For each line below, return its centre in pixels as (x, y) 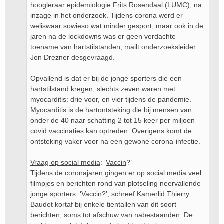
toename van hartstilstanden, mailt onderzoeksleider (113, 47)
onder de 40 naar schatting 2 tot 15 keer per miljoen (113, 120)
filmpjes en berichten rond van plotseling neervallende (116, 183)
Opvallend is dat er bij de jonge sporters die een (106, 78)
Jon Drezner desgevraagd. (73, 57)
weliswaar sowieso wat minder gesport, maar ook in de (117, 26)
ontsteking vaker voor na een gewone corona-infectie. (115, 141)
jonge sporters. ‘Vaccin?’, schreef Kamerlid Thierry (110, 194)
